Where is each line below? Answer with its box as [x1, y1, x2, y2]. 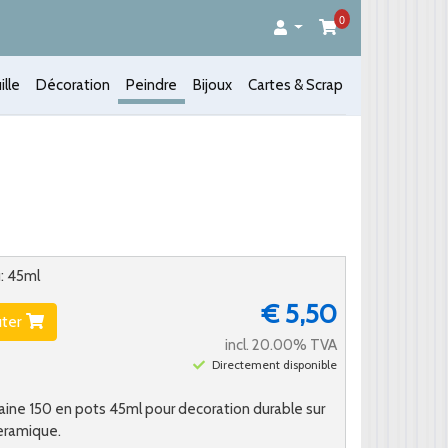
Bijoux [193, 76, 232, 94]
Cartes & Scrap [248, 76, 343, 94]
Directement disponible [212, 357, 337, 372]
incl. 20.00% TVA [225, 336, 337, 354]
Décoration [36, 76, 110, 94]
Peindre [126, 76, 177, 94]
